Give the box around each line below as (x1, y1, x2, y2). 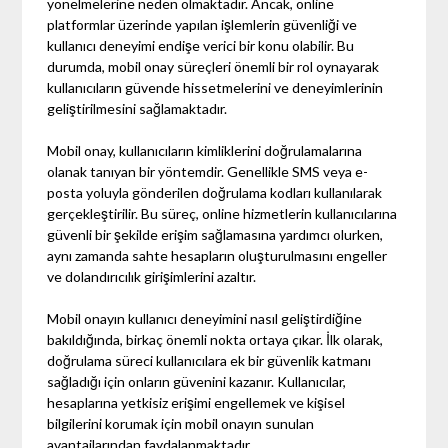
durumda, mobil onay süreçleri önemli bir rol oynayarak (47, 57, 380, 75)
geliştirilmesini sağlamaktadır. (47, 99, 228, 117)
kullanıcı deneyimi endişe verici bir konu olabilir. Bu (47, 36, 355, 54)
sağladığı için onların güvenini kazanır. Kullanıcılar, (47, 372, 347, 390)
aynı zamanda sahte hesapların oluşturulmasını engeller (47, 246, 388, 264)
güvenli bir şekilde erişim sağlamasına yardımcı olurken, (47, 225, 384, 243)
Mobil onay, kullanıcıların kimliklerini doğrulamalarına (47, 141, 363, 159)
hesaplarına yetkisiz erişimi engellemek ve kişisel (47, 393, 346, 411)
